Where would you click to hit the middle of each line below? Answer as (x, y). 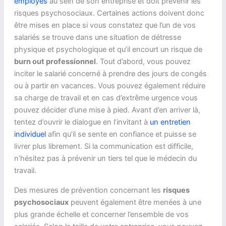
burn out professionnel (55, 61)
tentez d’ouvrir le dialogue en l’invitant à (82, 122)
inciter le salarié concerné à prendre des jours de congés (110, 73)
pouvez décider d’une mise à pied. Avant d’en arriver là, (107, 110)
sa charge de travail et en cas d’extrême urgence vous (106, 98)
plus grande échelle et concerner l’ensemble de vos (101, 214)
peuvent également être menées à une (135, 202)
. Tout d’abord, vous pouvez (143, 61)
